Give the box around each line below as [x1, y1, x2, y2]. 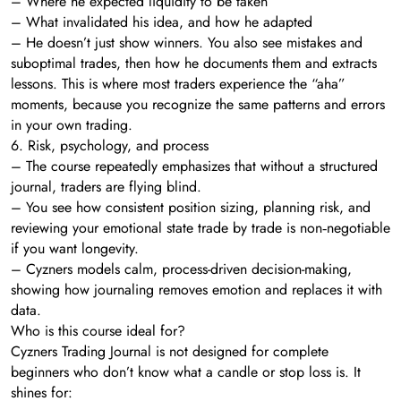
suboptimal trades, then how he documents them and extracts [11, 52, 377, 73]
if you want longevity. [11, 237, 139, 259]
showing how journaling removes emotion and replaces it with [11, 278, 382, 300]
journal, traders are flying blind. [11, 175, 201, 197]
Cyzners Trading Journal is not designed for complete [11, 340, 328, 362]
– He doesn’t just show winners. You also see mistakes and [11, 31, 363, 53]
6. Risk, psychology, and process [11, 134, 209, 156]
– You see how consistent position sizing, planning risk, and [11, 196, 371, 218]
